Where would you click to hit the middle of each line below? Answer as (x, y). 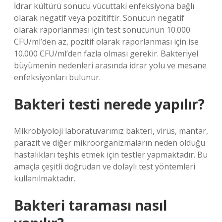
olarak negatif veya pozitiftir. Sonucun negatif (99, 18)
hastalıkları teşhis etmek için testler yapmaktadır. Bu (111, 155)
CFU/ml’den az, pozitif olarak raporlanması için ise (106, 42)
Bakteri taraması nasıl (90, 205)
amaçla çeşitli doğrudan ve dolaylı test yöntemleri (105, 166)
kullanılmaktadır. (45, 178)
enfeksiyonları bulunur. (57, 77)
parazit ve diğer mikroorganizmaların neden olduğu (110, 143)
